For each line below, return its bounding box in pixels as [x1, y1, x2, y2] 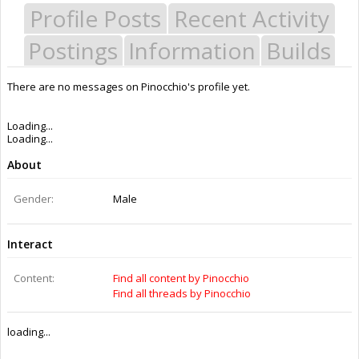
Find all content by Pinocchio [113, 270, 250, 285]
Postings [28, 34, 119, 66]
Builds [265, 34, 331, 66]
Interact [7, 236, 53, 252]
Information [128, 34, 256, 66]
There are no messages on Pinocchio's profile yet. [7, 79, 250, 94]
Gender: [14, 191, 54, 206]
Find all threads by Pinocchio [113, 285, 252, 301]
